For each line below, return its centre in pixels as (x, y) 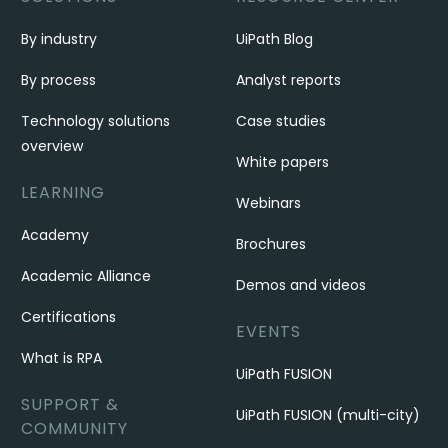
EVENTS (268, 331)
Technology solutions (96, 121)
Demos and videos (300, 285)
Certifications (69, 317)
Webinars (268, 203)
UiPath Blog (274, 39)
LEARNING (63, 192)
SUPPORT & (70, 404)
